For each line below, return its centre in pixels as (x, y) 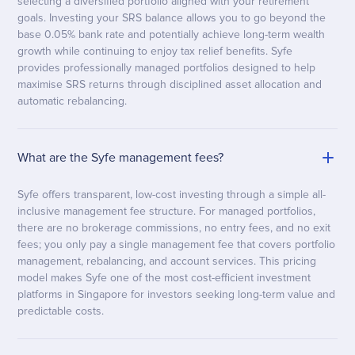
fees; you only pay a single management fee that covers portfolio (177, 245)
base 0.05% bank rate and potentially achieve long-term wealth (172, 35)
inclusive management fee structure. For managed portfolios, (167, 212)
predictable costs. (61, 311)
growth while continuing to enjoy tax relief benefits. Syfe (155, 52)
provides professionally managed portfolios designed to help (167, 68)
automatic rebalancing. (73, 101)
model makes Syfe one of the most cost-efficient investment (164, 278)
